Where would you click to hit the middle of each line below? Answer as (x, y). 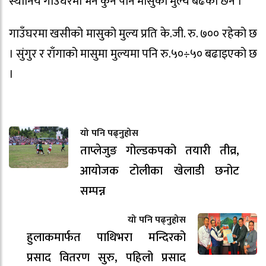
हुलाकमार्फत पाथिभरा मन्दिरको (106, 238)
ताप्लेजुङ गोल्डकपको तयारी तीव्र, (160, 151)
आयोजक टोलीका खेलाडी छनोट (160, 171)
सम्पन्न (93, 191)
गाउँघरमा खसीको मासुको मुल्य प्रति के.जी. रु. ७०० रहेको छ (133, 34)
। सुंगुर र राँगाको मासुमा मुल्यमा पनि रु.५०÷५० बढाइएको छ (133, 54)
